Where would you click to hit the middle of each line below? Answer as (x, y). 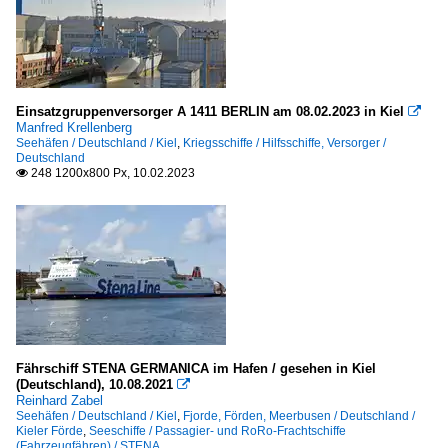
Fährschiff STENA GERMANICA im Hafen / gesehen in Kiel (196, 368)
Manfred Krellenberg (74, 127)
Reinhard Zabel (59, 400)
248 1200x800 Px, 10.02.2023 (111, 172)
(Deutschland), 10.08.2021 (94, 384)
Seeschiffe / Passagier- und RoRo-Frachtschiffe (217, 430)
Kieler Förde (49, 430)
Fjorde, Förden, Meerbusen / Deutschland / (299, 415)
